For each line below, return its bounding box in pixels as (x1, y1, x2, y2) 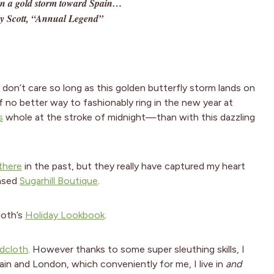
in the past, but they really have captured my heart (22, 160, 245, 172)
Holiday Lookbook (25, 209, 105, 221)
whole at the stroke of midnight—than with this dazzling (3, 111, 255, 124)
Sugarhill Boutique (20, 175, 98, 187)
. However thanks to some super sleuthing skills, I (28, 243, 245, 256)
